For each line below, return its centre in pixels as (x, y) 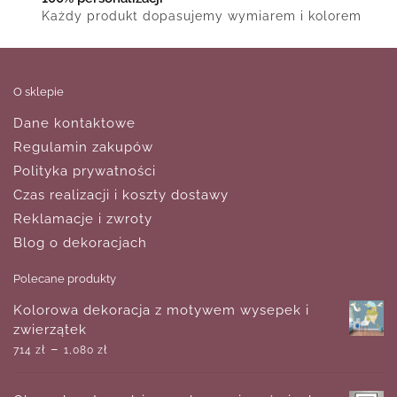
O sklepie (39, 92)
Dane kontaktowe (74, 124)
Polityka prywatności (85, 171)
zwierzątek (50, 330)
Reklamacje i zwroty (83, 219)
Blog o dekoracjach (80, 243)
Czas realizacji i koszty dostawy (121, 195)
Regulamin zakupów (83, 148)
